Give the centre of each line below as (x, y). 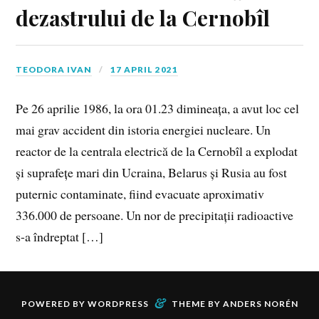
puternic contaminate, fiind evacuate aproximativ (140, 193)
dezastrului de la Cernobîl (143, 17)
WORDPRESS (118, 303)
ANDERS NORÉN (260, 303)
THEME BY (197, 303)
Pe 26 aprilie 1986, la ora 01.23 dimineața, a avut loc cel (158, 108)
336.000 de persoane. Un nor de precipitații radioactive (155, 215)
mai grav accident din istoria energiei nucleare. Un (143, 129)
